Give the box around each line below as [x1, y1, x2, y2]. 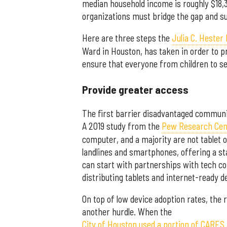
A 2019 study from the [82, 121, 162, 132]
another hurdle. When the [82, 206, 172, 218]
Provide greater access [82, 82, 188, 96]
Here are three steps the [82, 32, 172, 44]
